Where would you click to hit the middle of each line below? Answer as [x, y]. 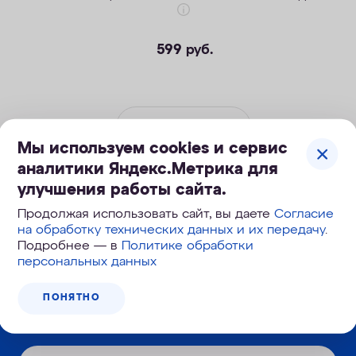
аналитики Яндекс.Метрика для [148, 169]
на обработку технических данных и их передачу [172, 230]
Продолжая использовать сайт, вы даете [146, 214]
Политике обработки [188, 246]
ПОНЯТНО [72, 298]
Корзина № [223, 252]
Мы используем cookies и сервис [153, 148]
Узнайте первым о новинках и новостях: [165, 315]
